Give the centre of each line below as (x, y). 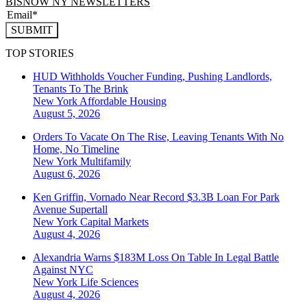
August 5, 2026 (66, 114)
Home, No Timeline (76, 149)
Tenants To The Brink (81, 89)
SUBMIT (32, 29)
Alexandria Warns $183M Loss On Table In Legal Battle (156, 258)
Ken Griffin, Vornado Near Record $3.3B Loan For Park (156, 197)
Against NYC (63, 270)
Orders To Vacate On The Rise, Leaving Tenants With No (158, 137)
